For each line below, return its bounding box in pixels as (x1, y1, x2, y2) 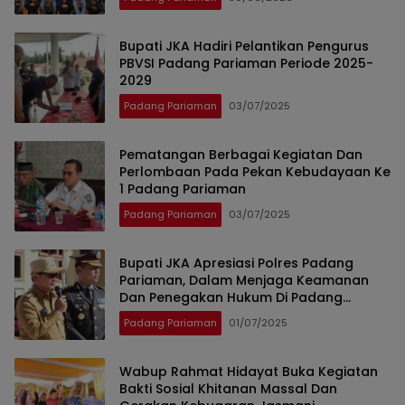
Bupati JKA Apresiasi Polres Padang (119, 253, 353, 272)
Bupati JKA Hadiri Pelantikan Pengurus (119, 36, 369, 55)
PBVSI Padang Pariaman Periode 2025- (119, 53, 373, 72)
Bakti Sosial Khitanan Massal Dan (119, 379, 337, 398)
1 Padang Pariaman (119, 179, 246, 198)
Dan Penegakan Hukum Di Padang (119, 287, 343, 306)
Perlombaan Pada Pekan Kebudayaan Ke (119, 162, 391, 181)
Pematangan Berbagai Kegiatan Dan (119, 145, 363, 164)
